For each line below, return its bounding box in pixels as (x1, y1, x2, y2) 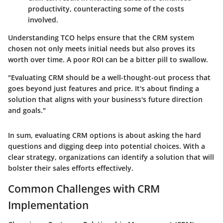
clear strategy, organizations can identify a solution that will (8, 152, 214, 162)
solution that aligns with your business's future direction (8, 95, 203, 105)
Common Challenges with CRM (8, 182, 160, 196)
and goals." (8, 106, 46, 115)
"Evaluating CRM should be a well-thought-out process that (8, 73, 211, 83)
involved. (28, 15, 58, 25)
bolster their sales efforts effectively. (8, 163, 133, 173)
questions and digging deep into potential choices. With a (8, 141, 205, 151)
